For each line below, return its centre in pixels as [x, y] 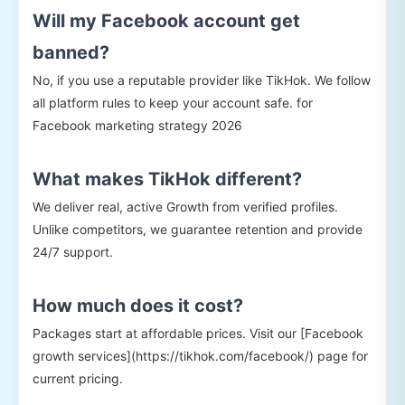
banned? [71, 52]
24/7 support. [73, 251]
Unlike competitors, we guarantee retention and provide [198, 229]
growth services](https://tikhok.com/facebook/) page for [200, 355]
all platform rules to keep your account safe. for [173, 102]
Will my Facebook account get [166, 20]
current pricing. [78, 378]
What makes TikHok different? [167, 179]
